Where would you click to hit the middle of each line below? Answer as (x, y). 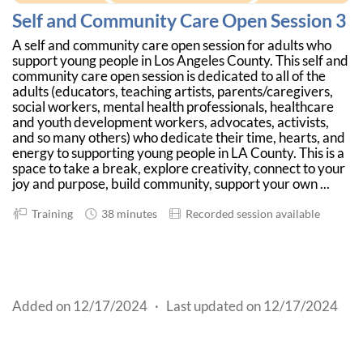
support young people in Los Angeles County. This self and (180, 60)
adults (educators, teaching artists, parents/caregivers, (173, 91)
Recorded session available (250, 213)
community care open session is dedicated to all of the (169, 76)
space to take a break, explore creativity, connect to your (179, 168)
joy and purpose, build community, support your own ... (171, 184)
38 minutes (127, 213)
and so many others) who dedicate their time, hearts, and (179, 137)
